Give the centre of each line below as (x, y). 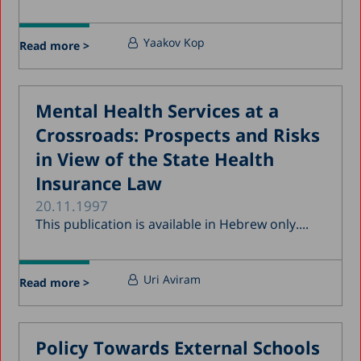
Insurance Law (99, 183)
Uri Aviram (172, 279)
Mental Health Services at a (158, 110)
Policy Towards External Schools (178, 347)
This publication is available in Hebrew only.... (172, 224)
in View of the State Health (155, 158)
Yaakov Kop (174, 42)
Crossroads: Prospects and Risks (178, 134)
